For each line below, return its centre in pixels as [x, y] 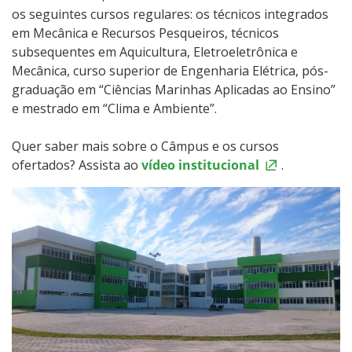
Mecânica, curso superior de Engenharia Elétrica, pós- [170, 70]
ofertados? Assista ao [77, 165]
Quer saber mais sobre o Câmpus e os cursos [145, 146]
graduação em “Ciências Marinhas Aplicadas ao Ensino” [174, 89]
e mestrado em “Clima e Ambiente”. [116, 108]
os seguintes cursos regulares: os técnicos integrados [170, 14]
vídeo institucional [200, 165]
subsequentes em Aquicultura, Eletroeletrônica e [155, 51]
